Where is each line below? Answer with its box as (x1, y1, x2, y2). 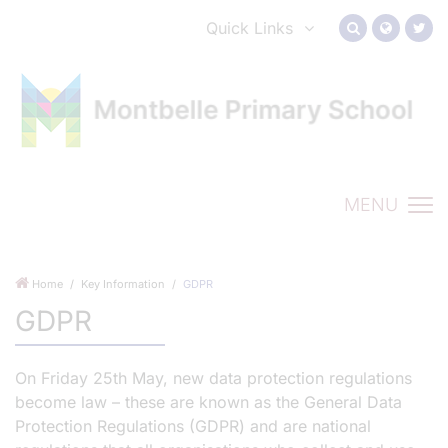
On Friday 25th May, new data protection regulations (15, 368, 412, 388)
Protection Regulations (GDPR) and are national (15, 416, 371, 436)
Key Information (81, 277, 165, 291)
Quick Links (206, 18, 293, 38)
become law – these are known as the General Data (15, 392, 402, 412)
